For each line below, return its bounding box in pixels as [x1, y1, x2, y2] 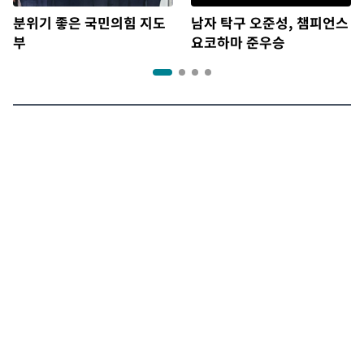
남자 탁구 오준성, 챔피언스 [191, 12, 349, 33]
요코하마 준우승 [191, 32, 285, 53]
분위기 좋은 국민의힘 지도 [13, 12, 166, 33]
